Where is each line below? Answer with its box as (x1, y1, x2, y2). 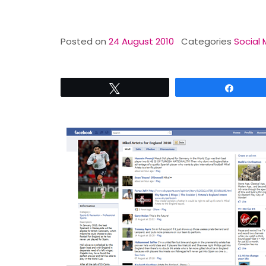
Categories (181, 35, 234, 47)
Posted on (61, 35, 109, 47)
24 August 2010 (109, 35, 174, 47)
